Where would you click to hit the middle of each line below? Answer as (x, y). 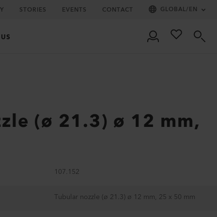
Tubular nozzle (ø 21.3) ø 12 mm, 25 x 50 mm (125, 197)
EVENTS (74, 10)
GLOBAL (173, 9)
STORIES (33, 10)
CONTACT (118, 10)
